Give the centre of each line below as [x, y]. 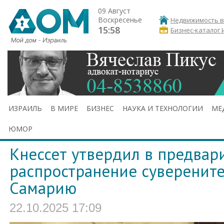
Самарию [43, 188]
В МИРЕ [64, 108]
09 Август [114, 11]
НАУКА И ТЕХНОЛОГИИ [163, 108]
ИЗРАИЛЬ [25, 108]
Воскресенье [120, 20]
